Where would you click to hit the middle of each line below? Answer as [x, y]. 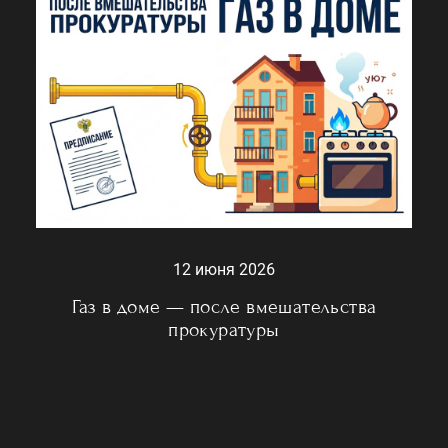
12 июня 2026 [224, 269]
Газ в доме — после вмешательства [224, 306]
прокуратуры [224, 329]
